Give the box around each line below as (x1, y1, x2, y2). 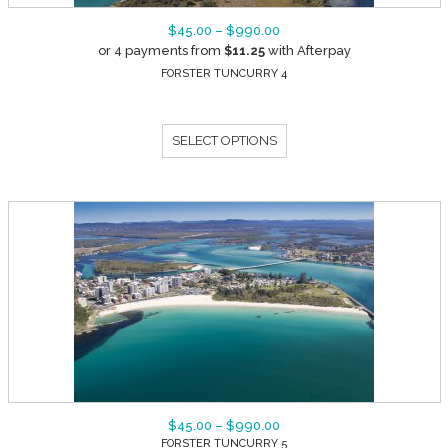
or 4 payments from (97, 42, 224, 58)
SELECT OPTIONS (171, 132, 277, 148)
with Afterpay (264, 42, 351, 58)
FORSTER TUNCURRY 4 (161, 66, 287, 80)
